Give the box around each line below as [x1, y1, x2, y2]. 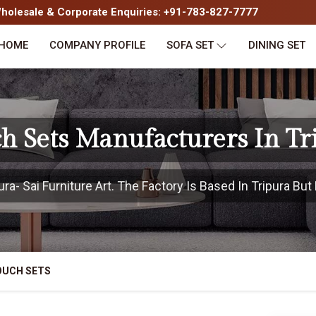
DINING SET [248, 39, 305, 51]
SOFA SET [166, 39, 214, 51]
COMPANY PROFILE [49, 39, 145, 51]
